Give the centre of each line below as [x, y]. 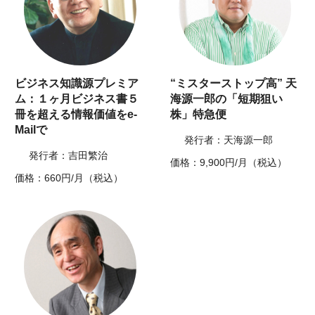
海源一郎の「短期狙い [226, 99]
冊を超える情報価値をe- [76, 115]
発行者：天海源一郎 [229, 140]
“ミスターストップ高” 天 [233, 84]
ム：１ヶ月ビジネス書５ [77, 99]
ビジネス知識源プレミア [77, 84]
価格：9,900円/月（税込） [229, 163]
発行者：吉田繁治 [69, 156]
